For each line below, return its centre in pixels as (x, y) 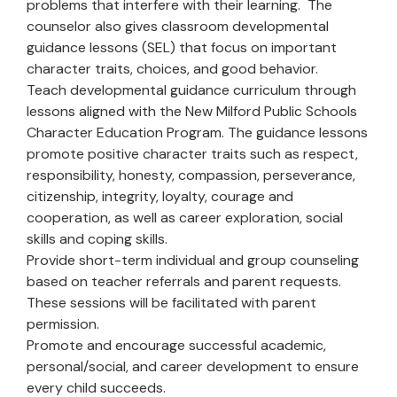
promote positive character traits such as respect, (192, 154)
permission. (63, 324)
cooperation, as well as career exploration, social (185, 218)
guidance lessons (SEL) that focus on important (182, 47)
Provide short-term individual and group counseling (193, 260)
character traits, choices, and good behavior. (172, 69)
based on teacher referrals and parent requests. (184, 281)
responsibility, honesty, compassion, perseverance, (191, 175)
